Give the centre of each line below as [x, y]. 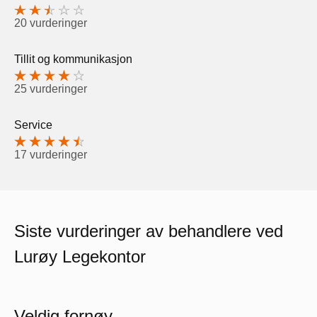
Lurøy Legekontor [80, 256]
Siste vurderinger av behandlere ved [149, 231]
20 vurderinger [51, 23]
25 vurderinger [51, 89]
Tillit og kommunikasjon [73, 59]
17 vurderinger [51, 154]
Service [33, 125]
